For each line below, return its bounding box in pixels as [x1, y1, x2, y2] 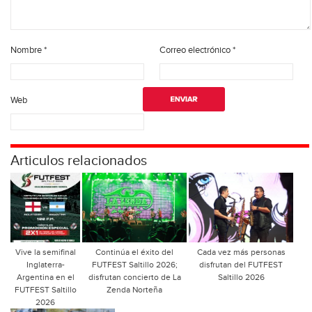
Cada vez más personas [196, 247, 286, 258]
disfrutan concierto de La [88, 272, 181, 283]
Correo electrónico [159, 45, 233, 56]
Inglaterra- [26, 260, 65, 270]
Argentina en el [16, 272, 75, 283]
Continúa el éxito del [95, 247, 173, 258]
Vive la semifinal [15, 247, 76, 258]
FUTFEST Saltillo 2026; [91, 260, 178, 270]
